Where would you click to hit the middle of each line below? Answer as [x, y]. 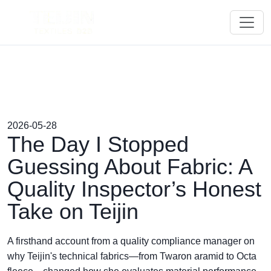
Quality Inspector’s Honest [134, 189]
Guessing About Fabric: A [129, 167]
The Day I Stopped [98, 144]
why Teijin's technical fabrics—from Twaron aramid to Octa [132, 256]
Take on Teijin [73, 211]
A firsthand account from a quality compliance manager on [131, 241]
